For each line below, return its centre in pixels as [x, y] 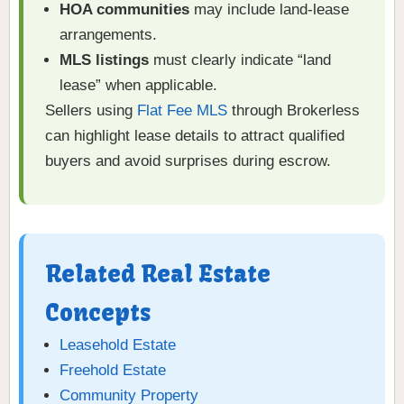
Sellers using [91, 111]
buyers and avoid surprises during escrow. [188, 161]
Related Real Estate [158, 275]
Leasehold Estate [118, 345]
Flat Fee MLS [182, 111]
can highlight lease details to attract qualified [195, 136]
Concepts [98, 313]
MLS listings [104, 60]
